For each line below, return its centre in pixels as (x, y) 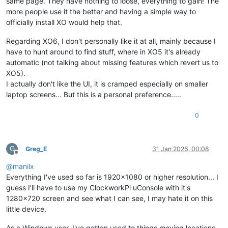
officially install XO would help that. (64, 22)
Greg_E (36, 149)
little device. (26, 209)
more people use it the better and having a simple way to (101, 11)
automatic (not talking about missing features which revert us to (112, 62)
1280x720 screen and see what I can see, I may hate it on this (109, 198)
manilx (23, 166)
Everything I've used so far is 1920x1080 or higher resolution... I (112, 177)
